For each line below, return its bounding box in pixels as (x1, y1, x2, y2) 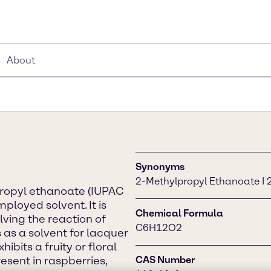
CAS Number (135, 254, 195, 266)
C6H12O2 (135, 222, 182, 233)
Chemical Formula (135, 207, 223, 219)
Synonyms (135, 161, 184, 172)
